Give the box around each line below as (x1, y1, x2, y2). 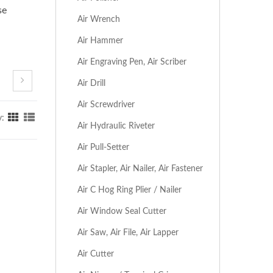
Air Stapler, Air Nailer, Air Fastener (77, 164, 203, 173)
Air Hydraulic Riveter (77, 121, 155, 130)
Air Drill (77, 79, 105, 88)
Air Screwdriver (77, 100, 135, 109)
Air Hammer (77, 36, 123, 45)
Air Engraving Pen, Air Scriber (77, 57, 186, 66)
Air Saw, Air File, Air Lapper (77, 228, 179, 237)
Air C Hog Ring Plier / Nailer (77, 185, 182, 194)
